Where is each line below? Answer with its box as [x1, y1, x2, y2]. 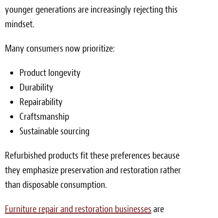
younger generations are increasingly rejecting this [5, 3, 178, 16]
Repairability [19, 95, 63, 108]
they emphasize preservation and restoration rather [5, 163, 181, 176]
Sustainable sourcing [19, 125, 90, 137]
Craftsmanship [19, 110, 69, 123]
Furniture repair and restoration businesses [5, 202, 151, 215]
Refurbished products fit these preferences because [5, 149, 180, 162]
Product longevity [19, 66, 81, 79]
